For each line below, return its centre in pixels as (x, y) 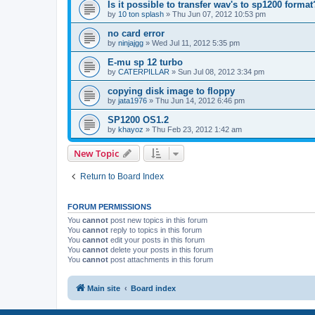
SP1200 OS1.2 (138, 120)
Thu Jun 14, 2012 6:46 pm (200, 100)
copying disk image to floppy (171, 91)
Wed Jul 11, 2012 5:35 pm (196, 43)
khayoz (131, 129)
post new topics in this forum (158, 220)
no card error (136, 33)
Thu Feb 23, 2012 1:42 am (197, 129)
